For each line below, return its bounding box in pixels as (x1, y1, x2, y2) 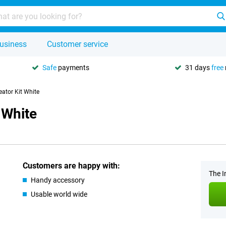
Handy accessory (31, 176, 85, 184)
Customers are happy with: (23, 161, 121, 171)
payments (56, 63, 89, 72)
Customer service (47, 39, 108, 49)
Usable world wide (31, 190, 88, 198)
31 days (185, 63, 211, 72)
